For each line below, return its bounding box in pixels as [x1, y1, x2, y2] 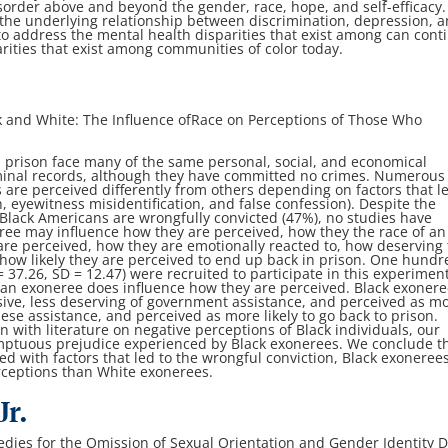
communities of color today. [157, 39, 344, 59]
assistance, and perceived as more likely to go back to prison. [28, 306, 439, 326]
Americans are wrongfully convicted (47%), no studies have [38, 208, 433, 228]
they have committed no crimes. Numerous [155, 166, 446, 186]
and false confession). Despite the [209, 194, 437, 214]
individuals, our [335, 320, 441, 340]
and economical [321, 152, 428, 172]
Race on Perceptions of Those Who [191, 110, 423, 130]
